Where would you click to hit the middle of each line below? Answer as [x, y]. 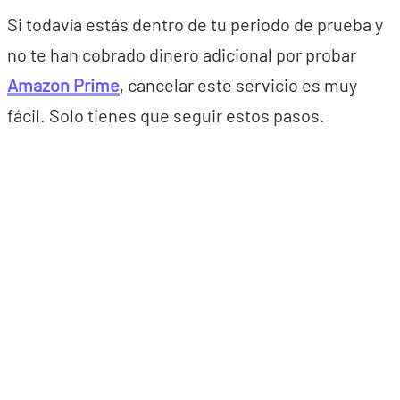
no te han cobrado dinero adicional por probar [182, 54]
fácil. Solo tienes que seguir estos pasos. [166, 115]
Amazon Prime [63, 85]
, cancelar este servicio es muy [238, 85]
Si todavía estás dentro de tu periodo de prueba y [195, 24]
